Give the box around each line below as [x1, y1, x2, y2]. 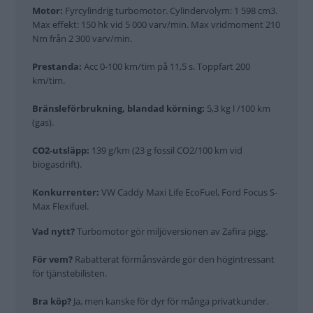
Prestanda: [32, 59, 82, 73]
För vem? [32, 252, 73, 265]
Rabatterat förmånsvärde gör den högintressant [73, 252, 275, 265]
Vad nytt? [32, 224, 77, 238]
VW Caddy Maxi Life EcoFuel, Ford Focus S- [99, 185, 277, 198]
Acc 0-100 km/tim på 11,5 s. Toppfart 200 [82, 59, 250, 73]
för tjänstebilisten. [32, 266, 107, 279]
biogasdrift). [32, 157, 82, 170]
